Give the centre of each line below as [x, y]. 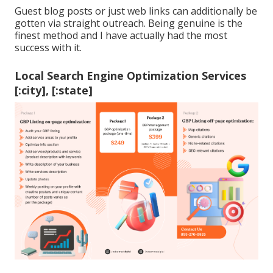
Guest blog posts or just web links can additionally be [136, 11]
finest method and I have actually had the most [121, 36]
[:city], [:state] [54, 90]
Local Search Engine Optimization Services [130, 76]
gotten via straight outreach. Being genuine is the [129, 23]
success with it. [48, 48]
